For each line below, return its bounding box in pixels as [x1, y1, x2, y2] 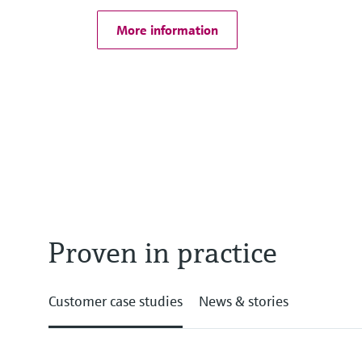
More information [116, 22, 218, 39]
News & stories [199, 292, 288, 311]
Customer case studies [48, 292, 183, 311]
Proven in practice [48, 234, 277, 271]
